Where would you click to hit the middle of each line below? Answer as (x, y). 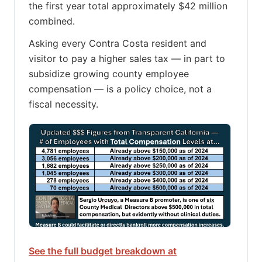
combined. (52, 21)
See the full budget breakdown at (103, 251)
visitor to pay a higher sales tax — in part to (127, 59)
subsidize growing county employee (109, 74)
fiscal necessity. (63, 104)
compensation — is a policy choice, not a (120, 89)
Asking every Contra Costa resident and (118, 44)
